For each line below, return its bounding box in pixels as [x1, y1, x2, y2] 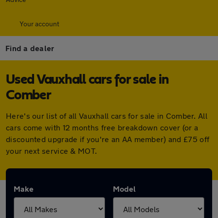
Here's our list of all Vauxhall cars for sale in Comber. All [6, 111, 207, 120]
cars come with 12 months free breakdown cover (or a [6, 123, 199, 132]
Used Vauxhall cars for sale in [6, 73, 169, 87]
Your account [19, 19, 59, 28]
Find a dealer [5, 43, 54, 53]
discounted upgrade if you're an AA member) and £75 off [6, 134, 210, 144]
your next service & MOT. [6, 146, 97, 155]
